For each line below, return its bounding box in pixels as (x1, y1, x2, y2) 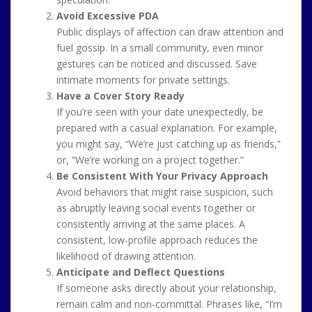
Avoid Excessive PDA (56, 9, 159, 22)
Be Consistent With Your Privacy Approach (56, 169, 268, 182)
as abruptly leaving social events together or (56, 201, 256, 214)
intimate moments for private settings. (56, 73, 230, 86)
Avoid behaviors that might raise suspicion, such (56, 185, 273, 198)
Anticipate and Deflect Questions (56, 265, 225, 279)
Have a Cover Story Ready (56, 89, 185, 102)
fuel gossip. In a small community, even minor (56, 41, 263, 54)
